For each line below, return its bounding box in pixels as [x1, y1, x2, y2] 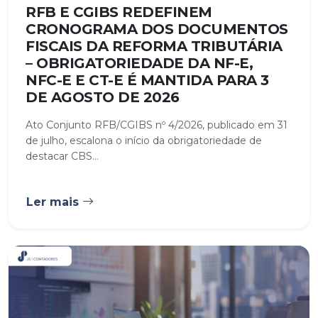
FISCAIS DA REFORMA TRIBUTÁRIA [26, 37, 283, 55]
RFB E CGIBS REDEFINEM [26, 3, 212, 21]
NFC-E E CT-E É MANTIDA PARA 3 [26, 71, 269, 89]
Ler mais [26, 194, 82, 209]
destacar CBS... [26, 149, 99, 163]
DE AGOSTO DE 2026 [26, 88, 180, 106]
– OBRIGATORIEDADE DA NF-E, [26, 54, 253, 72]
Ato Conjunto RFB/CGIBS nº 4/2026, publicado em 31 [26, 118, 287, 131]
